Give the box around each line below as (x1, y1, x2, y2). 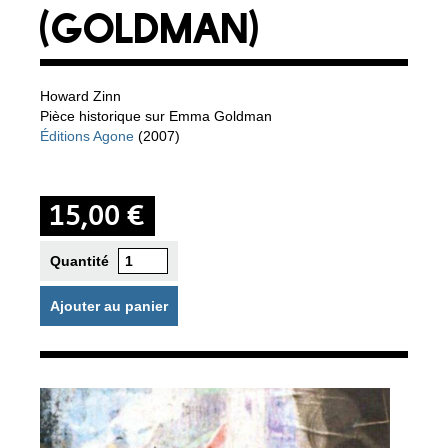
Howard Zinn (40, 87, 121, 104)
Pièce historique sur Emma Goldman (40, 107, 272, 124)
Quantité (50, 252, 109, 269)
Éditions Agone (40, 127, 134, 144)
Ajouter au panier (50, 297, 168, 314)
